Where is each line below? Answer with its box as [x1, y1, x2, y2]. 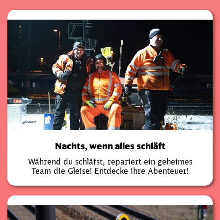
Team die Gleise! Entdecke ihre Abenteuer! [31, 165, 189, 176]
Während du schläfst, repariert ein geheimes [27, 156, 192, 166]
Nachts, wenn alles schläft [55, 140, 165, 152]
